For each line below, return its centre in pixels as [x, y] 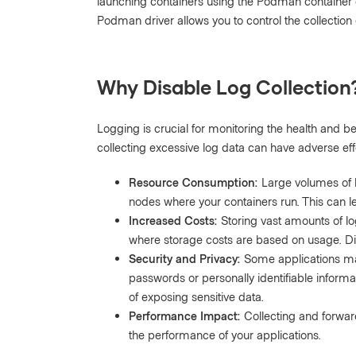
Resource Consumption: [193, 182]
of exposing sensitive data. [196, 296]
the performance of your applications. [225, 334]
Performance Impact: [185, 315]
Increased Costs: [173, 220]
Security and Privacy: [185, 258]
